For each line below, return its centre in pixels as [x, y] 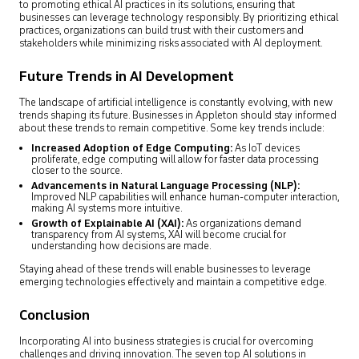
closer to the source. [77, 171]
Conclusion [54, 316]
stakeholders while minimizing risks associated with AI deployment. [171, 44]
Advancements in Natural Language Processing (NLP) [164, 186]
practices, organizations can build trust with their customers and [161, 31]
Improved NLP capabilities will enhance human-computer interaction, [185, 198]
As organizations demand [242, 224]
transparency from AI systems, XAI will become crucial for [159, 235]
